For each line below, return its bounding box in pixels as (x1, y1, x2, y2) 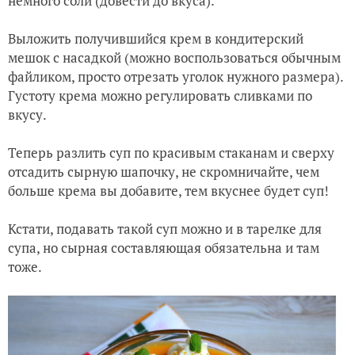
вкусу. (8, 105, 47, 124)
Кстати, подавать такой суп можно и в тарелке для (8, 219, 322, 238)
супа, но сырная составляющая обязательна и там (8, 238, 319, 257)
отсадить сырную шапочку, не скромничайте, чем (8, 162, 319, 181)
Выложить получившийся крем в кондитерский (8, 29, 303, 48)
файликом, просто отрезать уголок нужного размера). (8, 67, 343, 86)
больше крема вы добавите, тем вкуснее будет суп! (8, 181, 329, 200)
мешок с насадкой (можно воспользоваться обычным (8, 48, 341, 67)
